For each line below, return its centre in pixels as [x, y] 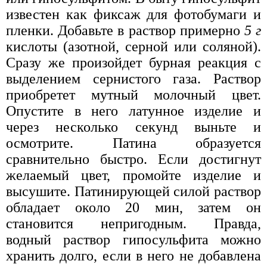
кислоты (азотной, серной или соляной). [133, 46]
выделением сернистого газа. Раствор [133, 78]
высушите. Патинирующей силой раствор [133, 191]
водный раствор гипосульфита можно [133, 239]
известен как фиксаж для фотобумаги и [133, 14]
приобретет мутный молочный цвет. [133, 94]
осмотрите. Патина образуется [133, 143]
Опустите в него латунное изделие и [133, 111]
